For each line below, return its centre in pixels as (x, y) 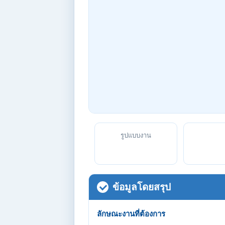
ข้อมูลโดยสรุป (142, 187)
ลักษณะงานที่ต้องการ (131, 214)
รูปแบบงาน (136, 135)
